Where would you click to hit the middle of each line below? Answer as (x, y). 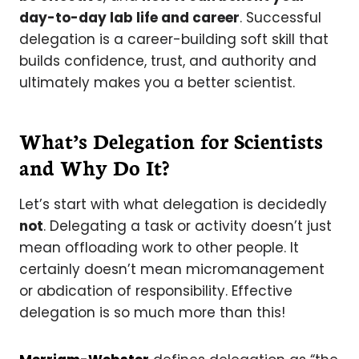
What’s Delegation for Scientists (171, 140)
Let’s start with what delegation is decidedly (173, 204)
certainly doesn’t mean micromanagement (172, 269)
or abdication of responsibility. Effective (156, 290)
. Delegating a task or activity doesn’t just (188, 226)
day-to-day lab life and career (129, 17)
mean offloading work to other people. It (159, 247)
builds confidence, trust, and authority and (168, 61)
